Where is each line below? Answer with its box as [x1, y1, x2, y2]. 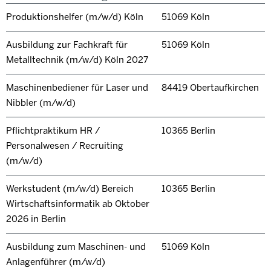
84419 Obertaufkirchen [161, 82, 259, 94]
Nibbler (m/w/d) [6, 97, 76, 109]
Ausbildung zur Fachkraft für [6, 39, 128, 51]
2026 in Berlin [6, 214, 66, 225]
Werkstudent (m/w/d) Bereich [6, 183, 134, 195]
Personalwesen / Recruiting [6, 140, 123, 152]
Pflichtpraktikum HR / [6, 125, 100, 137]
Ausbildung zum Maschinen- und [6, 241, 146, 253]
